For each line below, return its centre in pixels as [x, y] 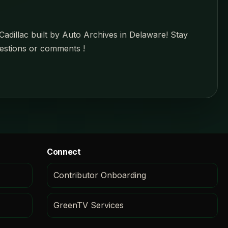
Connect [64, 151]
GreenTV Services [89, 205]
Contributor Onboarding [100, 175]
